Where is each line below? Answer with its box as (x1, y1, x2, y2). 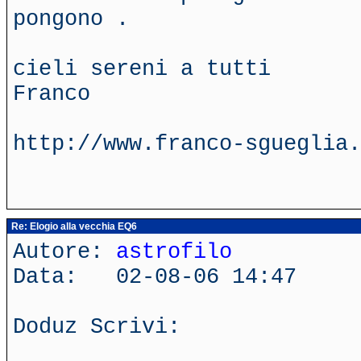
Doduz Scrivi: (13, 314, 180, 339)
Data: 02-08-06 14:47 (13, 264, 297, 289)
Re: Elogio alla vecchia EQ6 (9, 221, 137, 232)
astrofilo (116, 239, 232, 264)
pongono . (13, 6, 129, 31)
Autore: (13, 239, 116, 264)
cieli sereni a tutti (13, 56, 271, 81)
